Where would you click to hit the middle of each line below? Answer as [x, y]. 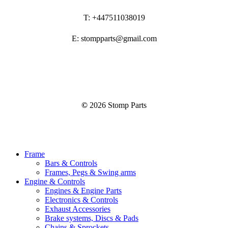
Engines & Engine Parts [83, 191]
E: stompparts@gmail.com [114, 39]
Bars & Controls [71, 163]
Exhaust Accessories [78, 209]
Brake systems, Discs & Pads [92, 218]
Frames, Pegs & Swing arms [90, 173]
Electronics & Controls [81, 200]
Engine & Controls [55, 182]
